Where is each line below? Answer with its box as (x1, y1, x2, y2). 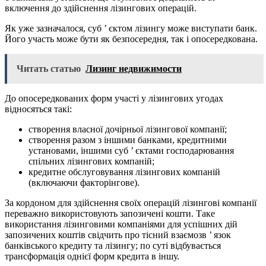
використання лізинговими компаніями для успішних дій (5, 219, 237, 230)
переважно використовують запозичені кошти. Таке (5, 208, 215, 219)
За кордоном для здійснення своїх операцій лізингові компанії (5, 198, 256, 208)
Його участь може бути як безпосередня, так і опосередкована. (5, 34, 258, 45)
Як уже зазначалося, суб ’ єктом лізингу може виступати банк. (5, 23, 257, 34)
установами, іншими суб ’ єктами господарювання (28, 145, 234, 156)
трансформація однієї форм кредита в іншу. (5, 251, 179, 262)
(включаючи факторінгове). (28, 178, 140, 188)
